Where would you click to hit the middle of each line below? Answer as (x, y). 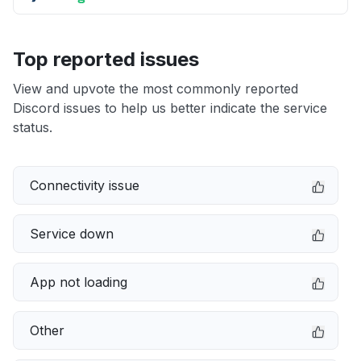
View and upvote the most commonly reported (156, 89)
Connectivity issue (85, 185)
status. (33, 127)
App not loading (79, 282)
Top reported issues (106, 59)
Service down (72, 234)
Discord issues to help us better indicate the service (170, 108)
